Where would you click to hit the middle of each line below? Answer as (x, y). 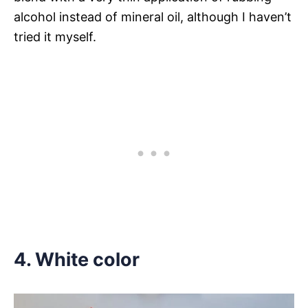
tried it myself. (55, 36)
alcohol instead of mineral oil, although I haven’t (153, 16)
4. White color (77, 259)
